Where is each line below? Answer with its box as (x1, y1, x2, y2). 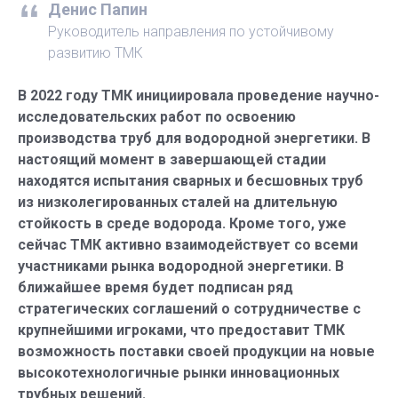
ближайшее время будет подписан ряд (18, 279, 293, 296)
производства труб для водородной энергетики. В (18, 130, 370, 147)
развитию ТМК (48, 44, 143, 61)
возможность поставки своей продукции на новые (18, 343, 375, 360)
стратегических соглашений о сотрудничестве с (18, 300, 361, 317)
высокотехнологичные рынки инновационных (18, 364, 339, 381)
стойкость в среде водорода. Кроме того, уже (18, 215, 346, 232)
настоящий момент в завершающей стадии (18, 151, 326, 168)
